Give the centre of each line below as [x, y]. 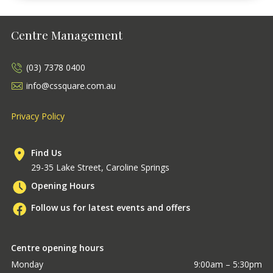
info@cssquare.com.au [71, 86]
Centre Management [66, 35]
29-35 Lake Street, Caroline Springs [100, 167]
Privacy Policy [37, 116]
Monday [27, 264]
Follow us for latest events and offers [110, 207]
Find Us [46, 153]
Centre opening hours [57, 248]
